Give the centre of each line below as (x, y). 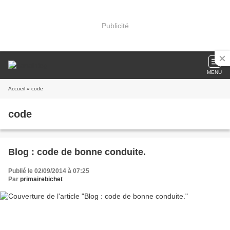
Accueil (17, 89)
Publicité (115, 25)
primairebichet (41, 179)
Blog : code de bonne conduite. (77, 152)
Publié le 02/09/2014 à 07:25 (49, 171)
